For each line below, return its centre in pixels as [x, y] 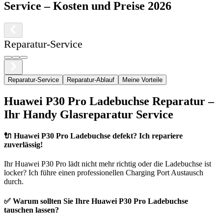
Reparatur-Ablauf [91, 80]
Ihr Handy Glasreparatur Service [89, 114]
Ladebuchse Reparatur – [150, 101]
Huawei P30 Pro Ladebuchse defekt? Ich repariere [98, 136]
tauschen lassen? [31, 210]
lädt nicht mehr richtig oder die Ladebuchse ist [139, 164]
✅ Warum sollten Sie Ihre [48, 201]
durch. [14, 182]
